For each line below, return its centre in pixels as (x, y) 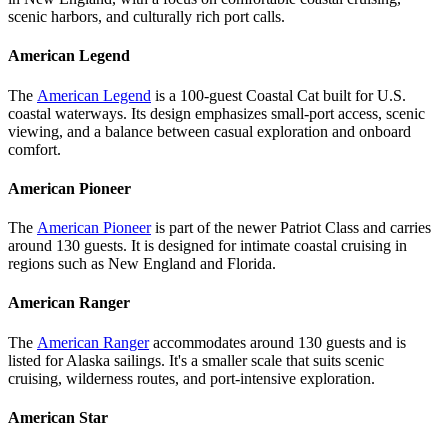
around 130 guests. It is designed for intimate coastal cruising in (207, 246)
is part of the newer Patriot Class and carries (291, 228)
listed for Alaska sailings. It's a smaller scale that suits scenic (196, 360)
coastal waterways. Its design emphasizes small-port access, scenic (216, 113)
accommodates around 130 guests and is (277, 342)
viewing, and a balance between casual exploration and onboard (209, 131)
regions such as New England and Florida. (142, 264)
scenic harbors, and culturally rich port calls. (146, 17)
